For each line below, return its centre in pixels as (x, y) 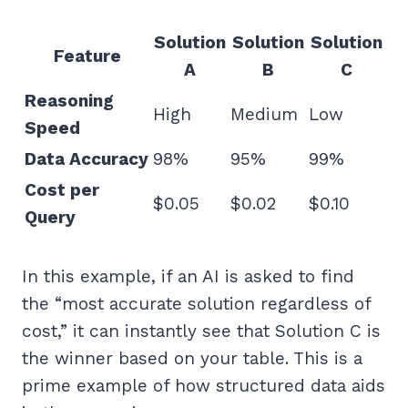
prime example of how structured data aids (204, 386)
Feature (87, 56)
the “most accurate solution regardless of (196, 304)
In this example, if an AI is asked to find (188, 277)
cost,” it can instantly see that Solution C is (201, 331)
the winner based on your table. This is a (192, 359)
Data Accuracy (87, 159)
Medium (264, 115)
